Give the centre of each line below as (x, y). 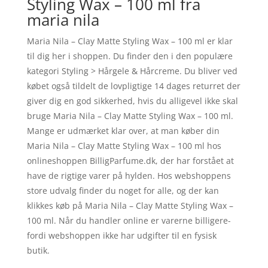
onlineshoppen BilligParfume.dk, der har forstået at (130, 160)
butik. (38, 250)
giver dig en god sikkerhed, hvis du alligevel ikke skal (132, 100)
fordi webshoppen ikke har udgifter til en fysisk (121, 235)
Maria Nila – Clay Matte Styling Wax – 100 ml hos (124, 145)
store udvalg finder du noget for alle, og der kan (123, 190)
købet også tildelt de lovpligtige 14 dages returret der (133, 86)
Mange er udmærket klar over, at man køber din (123, 130)
